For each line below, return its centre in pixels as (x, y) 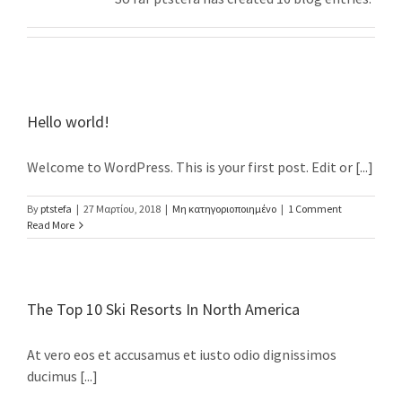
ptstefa (56, 208)
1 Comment (315, 208)
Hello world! (68, 121)
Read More (51, 224)
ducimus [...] (62, 376)
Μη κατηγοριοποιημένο (224, 208)
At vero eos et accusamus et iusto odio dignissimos (182, 354)
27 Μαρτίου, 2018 (122, 208)
